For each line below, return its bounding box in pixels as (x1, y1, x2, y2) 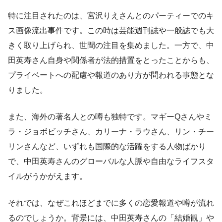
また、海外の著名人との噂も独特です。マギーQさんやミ (8, 112, 212, 121)
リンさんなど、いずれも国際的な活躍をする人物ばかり (8, 142, 206, 151)
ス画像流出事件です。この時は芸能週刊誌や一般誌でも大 (8, 26, 214, 35)
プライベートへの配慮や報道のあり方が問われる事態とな (8, 70, 214, 79)
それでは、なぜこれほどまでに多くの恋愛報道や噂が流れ (8, 198, 214, 207)
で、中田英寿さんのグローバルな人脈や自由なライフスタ (8, 157, 214, 166)
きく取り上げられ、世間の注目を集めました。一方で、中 (8, 41, 214, 50)
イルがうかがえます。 (8, 171, 87, 180)
